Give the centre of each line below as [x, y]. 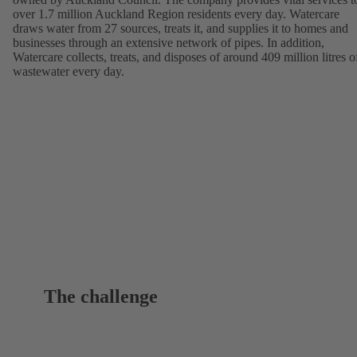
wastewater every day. [69, 71]
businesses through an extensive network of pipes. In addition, [169, 42]
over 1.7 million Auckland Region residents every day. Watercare [176, 14]
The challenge [101, 296]
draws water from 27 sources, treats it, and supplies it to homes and [180, 28]
